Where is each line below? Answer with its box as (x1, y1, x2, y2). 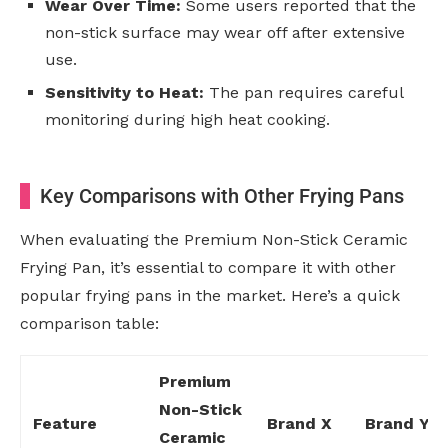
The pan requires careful (204, 83, 403, 103)
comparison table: (20, 314, 159, 334)
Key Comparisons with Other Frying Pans (40, 184, 404, 209)
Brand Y (365, 414, 430, 434)
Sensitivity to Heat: (45, 83, 204, 103)
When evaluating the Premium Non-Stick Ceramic (20, 230, 408, 250)
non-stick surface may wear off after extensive (45, 23, 405, 43)
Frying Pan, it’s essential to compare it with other (20, 258, 396, 278)
